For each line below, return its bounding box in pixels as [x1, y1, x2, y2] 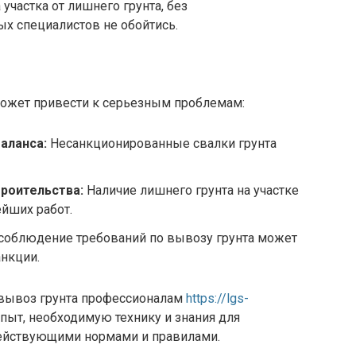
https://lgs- [186, 291, 249, 307]
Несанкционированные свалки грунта [47, 136, 277, 152]
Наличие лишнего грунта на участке [83, 183, 299, 199]
